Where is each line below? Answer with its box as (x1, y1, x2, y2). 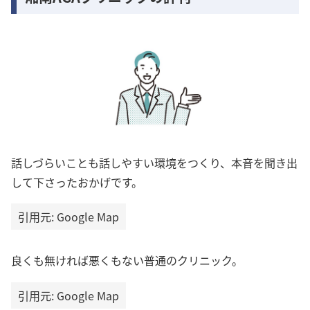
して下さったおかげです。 (11, 173, 143, 190)
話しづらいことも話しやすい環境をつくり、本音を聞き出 (11, 154, 298, 171)
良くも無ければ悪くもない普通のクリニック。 (11, 252, 243, 269)
